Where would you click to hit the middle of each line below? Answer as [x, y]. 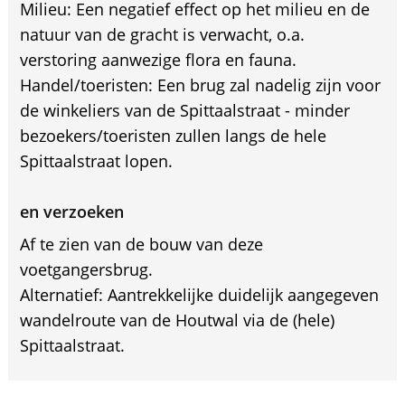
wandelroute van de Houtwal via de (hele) [177, 320]
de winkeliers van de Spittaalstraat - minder [184, 110]
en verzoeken [71, 211]
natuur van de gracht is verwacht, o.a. [162, 34]
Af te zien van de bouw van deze [141, 244]
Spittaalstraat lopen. [96, 160]
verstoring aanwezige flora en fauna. [158, 59]
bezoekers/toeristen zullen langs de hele [173, 135]
